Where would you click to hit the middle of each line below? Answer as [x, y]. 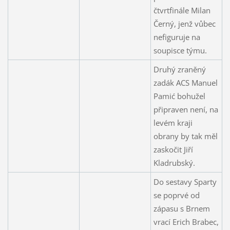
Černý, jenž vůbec [184, 23]
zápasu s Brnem [181, 208]
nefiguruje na [177, 37]
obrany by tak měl [185, 136]
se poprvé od [176, 195]
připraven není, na [186, 109]
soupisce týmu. [180, 50]
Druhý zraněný [179, 69]
